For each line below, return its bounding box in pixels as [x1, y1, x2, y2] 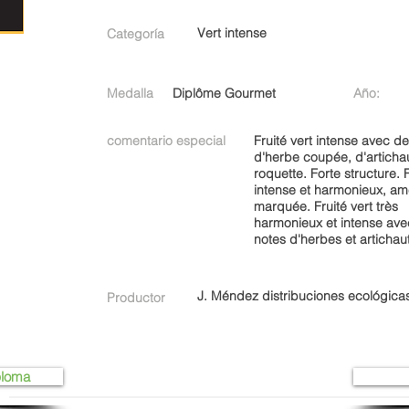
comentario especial [107, 132, 225, 149]
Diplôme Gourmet [173, 85, 276, 101]
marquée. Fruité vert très [254, 198, 398, 215]
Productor [107, 289, 165, 306]
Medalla [107, 85, 153, 101]
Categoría [107, 26, 164, 42]
